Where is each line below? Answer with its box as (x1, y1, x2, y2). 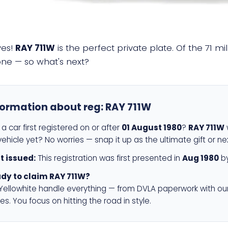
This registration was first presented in (36, 153, 182, 163)
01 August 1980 (122, 122, 182, 133)
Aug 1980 (182, 153, 219, 163)
